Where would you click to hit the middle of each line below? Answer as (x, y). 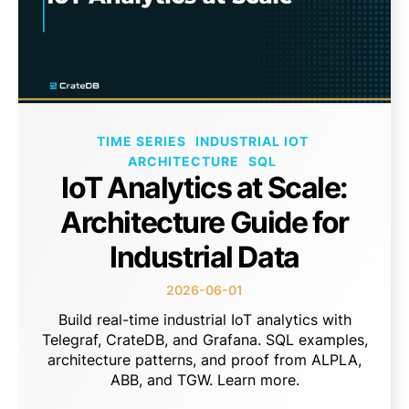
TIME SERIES (141, 142)
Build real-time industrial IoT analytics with (204, 320)
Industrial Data (204, 257)
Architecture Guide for (204, 223)
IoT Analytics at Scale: (204, 188)
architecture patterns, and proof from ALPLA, (204, 360)
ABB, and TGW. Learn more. (204, 380)
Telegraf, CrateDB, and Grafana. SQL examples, (204, 340)
